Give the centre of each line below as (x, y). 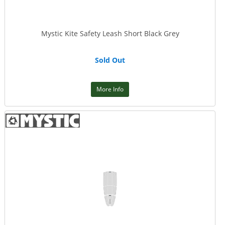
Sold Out (110, 60)
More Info (110, 89)
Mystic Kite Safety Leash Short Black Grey (110, 33)
